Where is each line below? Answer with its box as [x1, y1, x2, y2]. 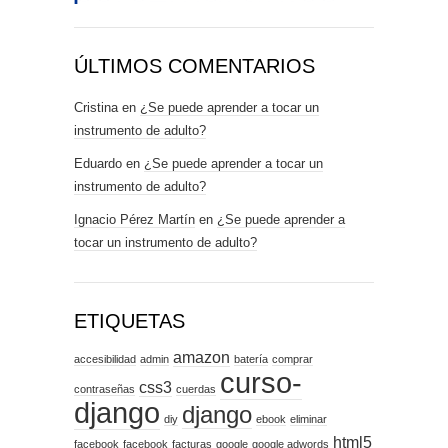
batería [234, 353, 268, 366]
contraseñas [74, 383, 135, 396]
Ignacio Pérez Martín [74, 212, 195, 228]
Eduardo [74, 156, 122, 172]
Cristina [74, 100, 118, 116]
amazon [173, 349, 230, 367]
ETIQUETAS [74, 310, 185, 333]
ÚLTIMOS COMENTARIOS [74, 55, 315, 78]
